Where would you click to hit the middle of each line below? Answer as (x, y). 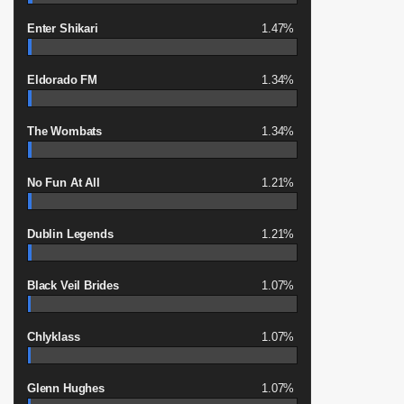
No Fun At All (64, 183)
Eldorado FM (63, 80)
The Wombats (65, 131)
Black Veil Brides (73, 285)
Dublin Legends (70, 234)
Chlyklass (54, 337)
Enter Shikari (63, 28)
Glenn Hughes (66, 388)
